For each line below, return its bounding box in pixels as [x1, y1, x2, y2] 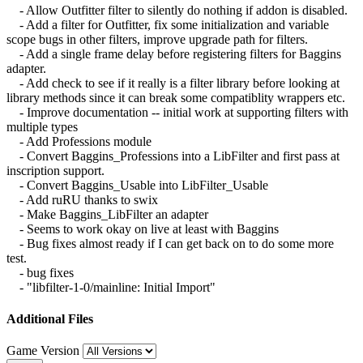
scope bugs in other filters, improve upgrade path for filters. [6, 32, 308, 46]
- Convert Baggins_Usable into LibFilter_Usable [6, 177, 268, 192]
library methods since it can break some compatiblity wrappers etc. [6, 90, 345, 105]
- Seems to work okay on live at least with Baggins [6, 221, 279, 236]
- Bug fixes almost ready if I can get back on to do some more [6, 236, 334, 250]
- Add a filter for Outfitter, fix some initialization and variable [6, 17, 329, 32]
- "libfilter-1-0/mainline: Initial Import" [6, 280, 216, 294]
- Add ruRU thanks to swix [6, 192, 158, 207]
